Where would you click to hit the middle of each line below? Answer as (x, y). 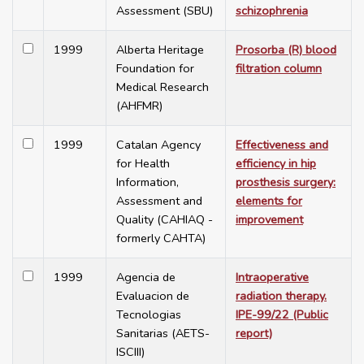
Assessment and (159, 201)
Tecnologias (149, 315)
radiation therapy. (281, 296)
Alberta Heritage (160, 50)
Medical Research (162, 87)
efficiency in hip (276, 164)
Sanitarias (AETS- (163, 334)
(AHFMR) (139, 106)
